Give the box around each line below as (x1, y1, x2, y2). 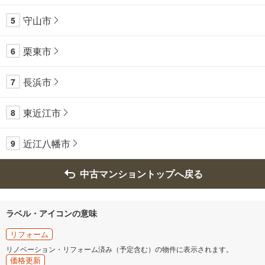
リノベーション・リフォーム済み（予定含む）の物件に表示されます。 (6, 243, 233, 254)
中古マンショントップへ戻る (79, 167, 203, 181)
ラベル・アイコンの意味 (6, 206, 97, 219)
